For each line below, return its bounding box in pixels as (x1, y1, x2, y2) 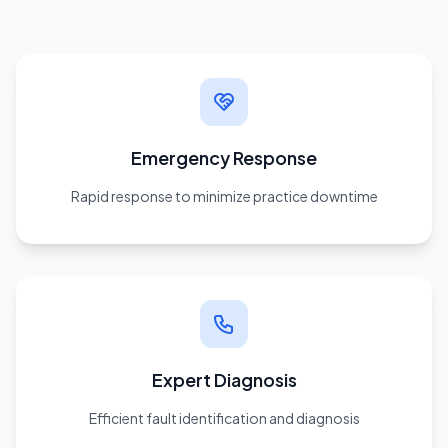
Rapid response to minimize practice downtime (70, 186, 378, 205)
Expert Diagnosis (151, 367, 297, 391)
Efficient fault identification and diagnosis (88, 408, 360, 427)
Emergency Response (131, 145, 317, 169)
